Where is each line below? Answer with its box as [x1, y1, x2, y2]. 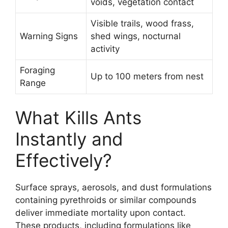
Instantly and [15, 128, 123, 150]
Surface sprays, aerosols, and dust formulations [15, 182, 212, 192]
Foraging [20, 65, 55, 75]
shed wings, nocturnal [91, 31, 181, 41]
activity [91, 43, 120, 54]
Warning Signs [20, 31, 78, 41]
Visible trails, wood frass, [91, 18, 194, 28]
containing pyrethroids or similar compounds [15, 195, 196, 205]
